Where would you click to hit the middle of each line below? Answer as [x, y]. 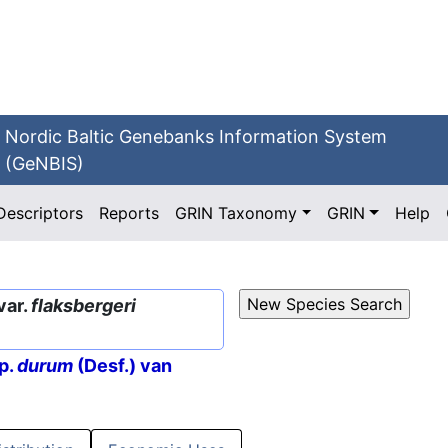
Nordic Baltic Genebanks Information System [196, 136]
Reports [129, 213]
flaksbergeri [83, 305]
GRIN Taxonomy [236, 213]
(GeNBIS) [45, 163]
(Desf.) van [122, 366]
